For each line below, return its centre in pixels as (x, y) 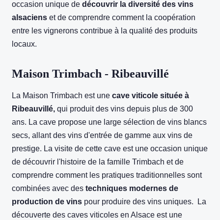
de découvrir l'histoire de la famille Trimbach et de (98, 162)
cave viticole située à (150, 96)
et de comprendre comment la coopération (121, 18)
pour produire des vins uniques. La (144, 202)
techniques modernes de (132, 189)
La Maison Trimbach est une (61, 96)
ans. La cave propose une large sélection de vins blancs (109, 122)
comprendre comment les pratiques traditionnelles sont (107, 175)
